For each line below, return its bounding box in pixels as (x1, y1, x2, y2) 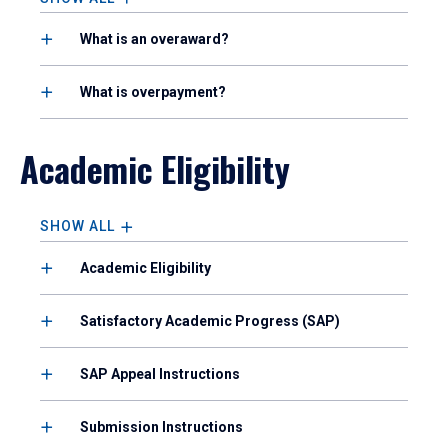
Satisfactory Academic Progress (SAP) (80, 312, 340, 329)
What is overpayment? (80, 84, 226, 101)
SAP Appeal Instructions (80, 365, 240, 382)
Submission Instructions (80, 418, 243, 435)
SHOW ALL (40, 218, 115, 235)
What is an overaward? (80, 31, 229, 48)
